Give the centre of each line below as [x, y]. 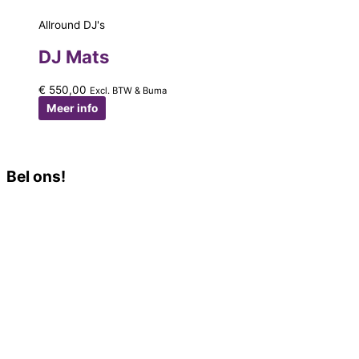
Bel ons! [36, 176]
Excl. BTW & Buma [128, 90]
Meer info [72, 108]
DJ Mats [74, 57]
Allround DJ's [72, 25]
